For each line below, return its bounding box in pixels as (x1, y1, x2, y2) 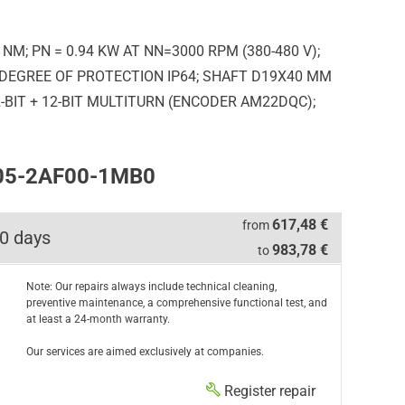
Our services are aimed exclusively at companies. (25, 345, 264, 358)
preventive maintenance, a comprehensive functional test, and (25, 297, 327, 309)
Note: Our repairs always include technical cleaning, (25, 280, 277, 293)
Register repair (223, 382, 316, 400)
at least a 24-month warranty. (25, 313, 170, 325)
